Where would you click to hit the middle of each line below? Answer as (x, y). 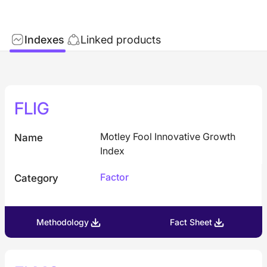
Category (36, 178)
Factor (114, 177)
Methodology (62, 222)
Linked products (121, 39)
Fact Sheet (191, 222)
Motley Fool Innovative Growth (168, 136)
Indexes (44, 39)
